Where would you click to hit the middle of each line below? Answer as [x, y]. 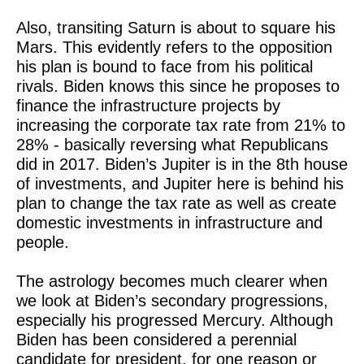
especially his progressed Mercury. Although [175, 320]
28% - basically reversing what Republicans [172, 145]
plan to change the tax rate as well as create [176, 203]
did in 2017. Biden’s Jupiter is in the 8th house [182, 164]
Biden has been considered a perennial [156, 340]
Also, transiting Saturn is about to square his [176, 28]
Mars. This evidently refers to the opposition [174, 47]
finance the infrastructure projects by [148, 106]
